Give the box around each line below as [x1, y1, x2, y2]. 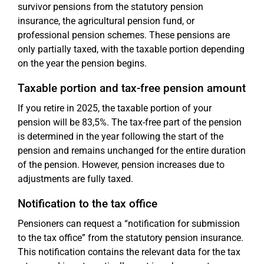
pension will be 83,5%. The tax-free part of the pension [18, 117, 242, 128]
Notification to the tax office [18, 197, 157, 210]
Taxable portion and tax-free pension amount [18, 81, 246, 95]
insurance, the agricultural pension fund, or [18, 15, 194, 27]
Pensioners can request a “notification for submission [18, 218, 240, 229]
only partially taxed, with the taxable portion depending [18, 44, 245, 55]
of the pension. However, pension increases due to [18, 159, 225, 170]
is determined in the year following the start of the [18, 131, 223, 142]
